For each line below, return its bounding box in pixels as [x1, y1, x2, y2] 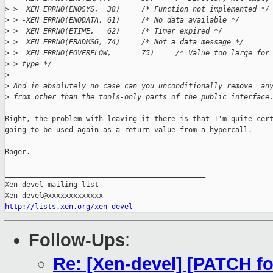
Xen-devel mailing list [5, 180, 99, 190]
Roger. [5, 147, 30, 157]
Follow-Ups [29, 230, 125, 250]
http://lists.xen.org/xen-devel [5, 202, 133, 211]
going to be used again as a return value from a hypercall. [5, 126, 252, 135]
